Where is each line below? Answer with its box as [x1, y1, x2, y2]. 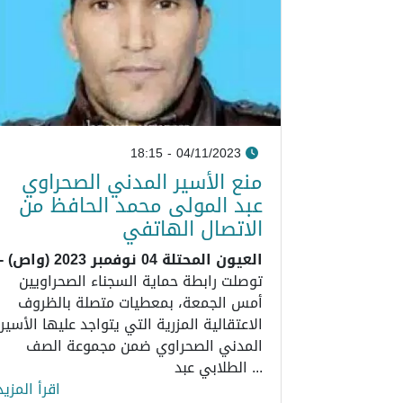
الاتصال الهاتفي [122, 209, 263, 248]
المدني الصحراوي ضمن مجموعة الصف [26, 331, 263, 360]
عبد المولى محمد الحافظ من [19, 185, 263, 225]
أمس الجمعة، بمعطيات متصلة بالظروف [18, 288, 263, 317]
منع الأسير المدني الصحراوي [22, 162, 263, 201]
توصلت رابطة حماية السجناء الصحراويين [19, 266, 263, 295]
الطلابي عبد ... [247, 353, 263, 381]
